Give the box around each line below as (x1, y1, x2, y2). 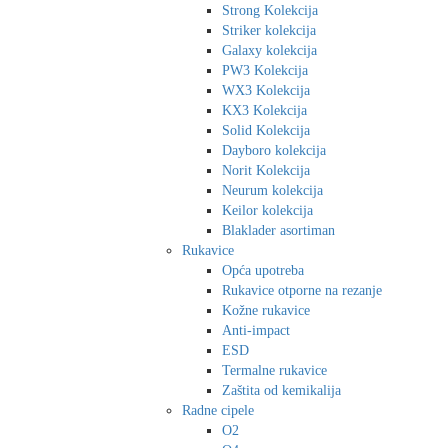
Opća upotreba (222, 262, 304, 278)
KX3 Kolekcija (222, 102, 307, 118)
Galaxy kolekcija (222, 42, 317, 58)
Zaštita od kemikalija (222, 382, 341, 398)
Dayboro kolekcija (222, 142, 326, 158)
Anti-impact (222, 322, 290, 338)
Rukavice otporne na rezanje (222, 282, 382, 298)
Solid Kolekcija (222, 122, 310, 138)
